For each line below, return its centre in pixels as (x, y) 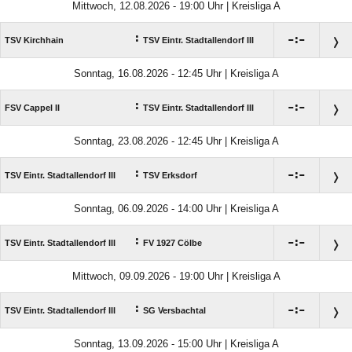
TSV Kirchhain (34, 40)
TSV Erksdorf (170, 176)
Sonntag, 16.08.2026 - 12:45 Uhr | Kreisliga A (176, 74)
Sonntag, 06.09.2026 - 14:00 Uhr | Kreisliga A (176, 209)
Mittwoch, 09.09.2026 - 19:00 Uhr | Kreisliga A (176, 277)
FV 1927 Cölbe (172, 243)
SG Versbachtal (174, 311)
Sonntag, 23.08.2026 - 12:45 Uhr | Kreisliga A (176, 141)
